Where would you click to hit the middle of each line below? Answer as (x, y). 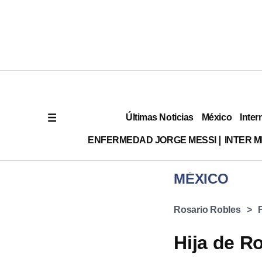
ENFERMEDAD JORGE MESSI (152, 140)
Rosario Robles (207, 210)
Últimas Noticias (160, 117)
